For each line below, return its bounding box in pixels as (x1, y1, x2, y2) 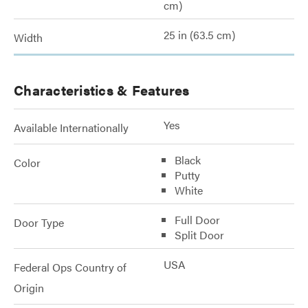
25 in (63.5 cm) (164, 27, 235, 43)
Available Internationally (14, 120, 129, 135)
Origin (14, 280, 44, 296)
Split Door (175, 227, 224, 243)
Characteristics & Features (14, 80, 190, 100)
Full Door (175, 212, 220, 228)
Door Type (14, 214, 64, 230)
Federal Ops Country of (14, 259, 126, 275)
